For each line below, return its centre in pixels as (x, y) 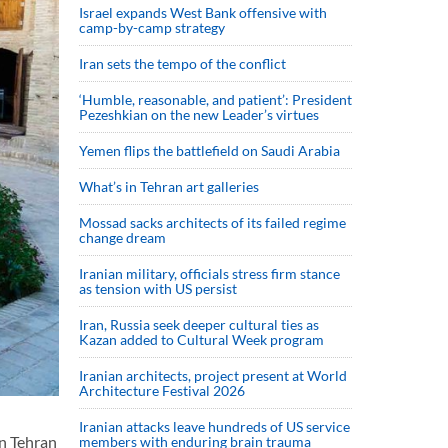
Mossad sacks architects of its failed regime (212, 222)
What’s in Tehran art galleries (169, 186)
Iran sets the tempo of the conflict (182, 63)
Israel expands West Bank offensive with (203, 12)
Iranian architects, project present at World (213, 375)
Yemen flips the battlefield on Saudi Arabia (209, 150)
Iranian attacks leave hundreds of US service (214, 426)
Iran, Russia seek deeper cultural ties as (199, 324)
